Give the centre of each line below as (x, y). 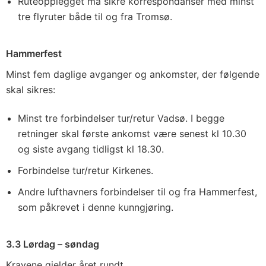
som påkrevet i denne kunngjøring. (96, 207)
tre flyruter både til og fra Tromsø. (95, 17)
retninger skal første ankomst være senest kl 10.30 (132, 134)
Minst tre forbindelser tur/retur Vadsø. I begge (121, 118)
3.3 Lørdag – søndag (53, 244)
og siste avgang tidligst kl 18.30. (91, 149)
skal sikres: (31, 90)
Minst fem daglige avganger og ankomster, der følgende (133, 74)
